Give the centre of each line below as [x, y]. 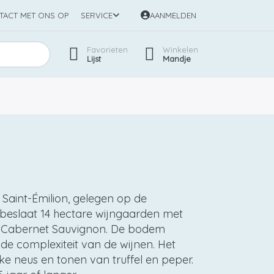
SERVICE [96, 16]
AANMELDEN [173, 16]
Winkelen [180, 49]
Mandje [177, 58]
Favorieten [107, 49]
